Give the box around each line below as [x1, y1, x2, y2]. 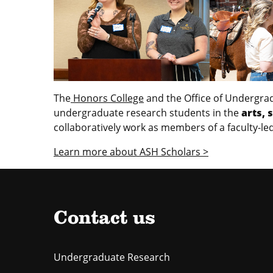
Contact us [54, 209, 155, 229]
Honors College [71, 91, 144, 105]
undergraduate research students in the [54, 106, 239, 120]
